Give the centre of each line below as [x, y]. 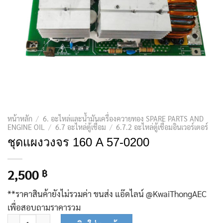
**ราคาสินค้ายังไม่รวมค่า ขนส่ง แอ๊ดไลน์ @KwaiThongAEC [107, 194]
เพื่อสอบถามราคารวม [44, 207]
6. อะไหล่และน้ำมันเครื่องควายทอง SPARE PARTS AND [123, 119]
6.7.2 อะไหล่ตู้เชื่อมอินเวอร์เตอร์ [162, 127]
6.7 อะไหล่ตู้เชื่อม [80, 127]
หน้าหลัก [20, 119]
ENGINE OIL [26, 127]
